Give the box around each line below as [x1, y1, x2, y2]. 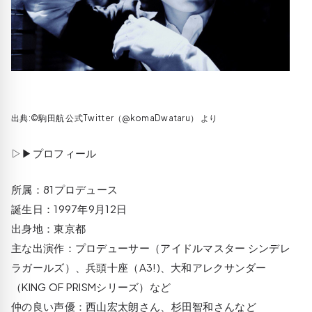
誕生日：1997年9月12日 [11, 201, 127, 215]
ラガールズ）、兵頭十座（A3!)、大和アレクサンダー [11, 260, 267, 274]
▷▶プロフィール [11, 146, 97, 159]
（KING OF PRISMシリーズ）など [11, 279, 171, 293]
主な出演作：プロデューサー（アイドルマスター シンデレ [11, 240, 291, 254]
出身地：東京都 [11, 221, 86, 235]
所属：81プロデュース [11, 182, 118, 196]
